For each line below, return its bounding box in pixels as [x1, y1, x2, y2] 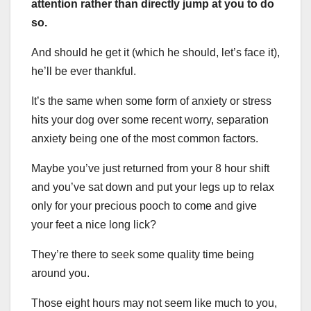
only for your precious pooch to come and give [31, 200, 257, 212]
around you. [31, 267, 90, 280]
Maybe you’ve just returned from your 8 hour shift [31, 162, 269, 175]
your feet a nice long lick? [31, 219, 156, 231]
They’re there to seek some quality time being [31, 249, 254, 261]
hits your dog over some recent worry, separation [31, 114, 269, 126]
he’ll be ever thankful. [31, 65, 136, 78]
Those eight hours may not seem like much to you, [31, 297, 277, 310]
